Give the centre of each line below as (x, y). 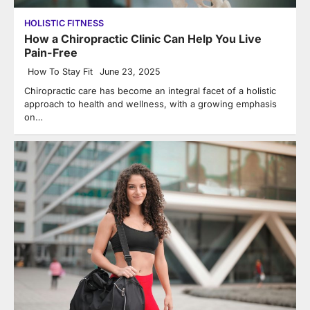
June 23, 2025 (130, 71)
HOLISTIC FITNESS (64, 23)
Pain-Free (51, 52)
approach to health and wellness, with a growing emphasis (151, 103)
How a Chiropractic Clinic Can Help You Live (143, 38)
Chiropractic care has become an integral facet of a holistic (150, 90)
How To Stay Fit (60, 71)
